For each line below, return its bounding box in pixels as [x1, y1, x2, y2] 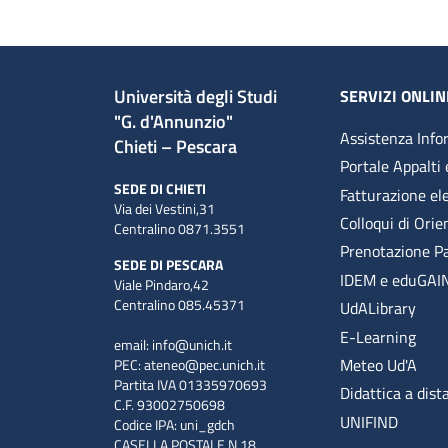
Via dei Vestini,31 [114, 197, 221, 219]
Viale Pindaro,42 [114, 273, 215, 295]
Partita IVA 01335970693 [114, 373, 273, 395]
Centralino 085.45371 [114, 293, 245, 315]
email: [114, 333, 152, 355]
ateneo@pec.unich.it [144, 353, 265, 375]
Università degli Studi [114, 82, 293, 110]
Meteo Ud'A [340, 352, 418, 377]
